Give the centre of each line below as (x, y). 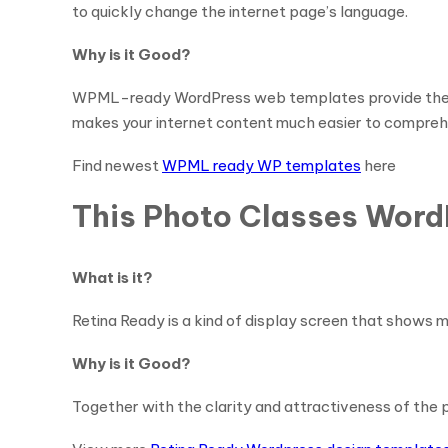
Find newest (117, 165)
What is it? (112, 277)
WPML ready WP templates (261, 165)
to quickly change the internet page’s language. (240, 11)
